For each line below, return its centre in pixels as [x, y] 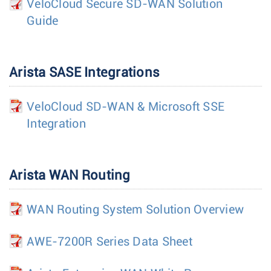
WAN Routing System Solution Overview [135, 210]
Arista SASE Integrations [84, 73]
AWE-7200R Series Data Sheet [109, 242]
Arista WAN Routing [70, 175]
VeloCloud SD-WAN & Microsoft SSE [126, 107]
